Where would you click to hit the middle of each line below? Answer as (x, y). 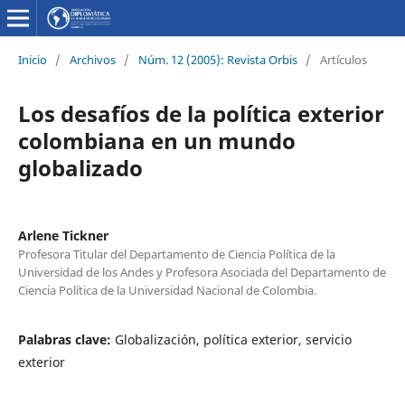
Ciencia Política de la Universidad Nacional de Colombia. (167, 290)
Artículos (343, 59)
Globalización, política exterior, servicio (233, 339)
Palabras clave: (66, 339)
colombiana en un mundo (156, 140)
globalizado (80, 167)
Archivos (92, 59)
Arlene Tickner (63, 235)
